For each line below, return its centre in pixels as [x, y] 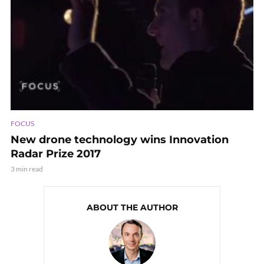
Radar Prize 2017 [56, 154]
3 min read [27, 169]
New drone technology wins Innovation [120, 139]
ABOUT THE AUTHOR [132, 207]
